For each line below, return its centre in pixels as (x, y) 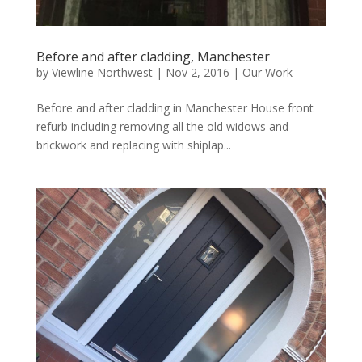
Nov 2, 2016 (197, 73)
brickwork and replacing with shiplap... (133, 145)
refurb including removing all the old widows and (162, 127)
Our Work (267, 73)
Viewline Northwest (102, 73)
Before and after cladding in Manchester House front (175, 108)
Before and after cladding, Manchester (153, 57)
